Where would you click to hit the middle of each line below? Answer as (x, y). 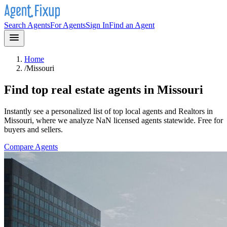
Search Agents (27, 25)
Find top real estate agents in (81, 89)
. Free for (208, 120)
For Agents (68, 25)
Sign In (97, 25)
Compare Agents (31, 146)
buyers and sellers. (33, 129)
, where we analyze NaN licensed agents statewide (113, 120)
